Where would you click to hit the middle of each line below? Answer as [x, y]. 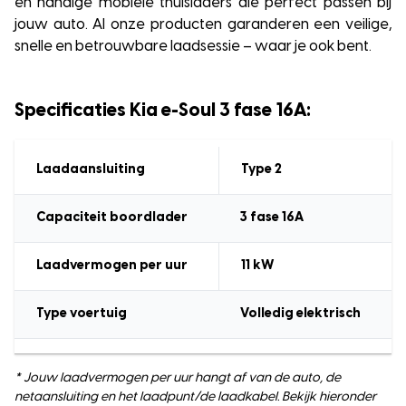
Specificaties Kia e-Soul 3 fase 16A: [163, 111]
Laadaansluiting [91, 170]
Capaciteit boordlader [112, 218]
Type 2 [261, 170]
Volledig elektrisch [300, 314]
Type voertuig [82, 314]
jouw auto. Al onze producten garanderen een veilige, [203, 25]
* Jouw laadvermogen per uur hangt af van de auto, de [178, 378]
